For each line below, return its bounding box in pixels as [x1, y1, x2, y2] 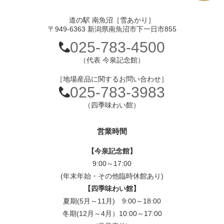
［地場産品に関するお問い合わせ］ [56, 75, 168, 83]
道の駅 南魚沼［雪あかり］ [69, 16, 155, 24]
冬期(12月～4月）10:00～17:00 [62, 209, 162, 217]
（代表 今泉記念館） [79, 56, 144, 64]
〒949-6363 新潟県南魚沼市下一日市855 [47, 25, 176, 33]
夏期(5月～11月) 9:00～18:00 [63, 197, 161, 205]
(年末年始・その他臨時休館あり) [60, 172, 163, 180]
